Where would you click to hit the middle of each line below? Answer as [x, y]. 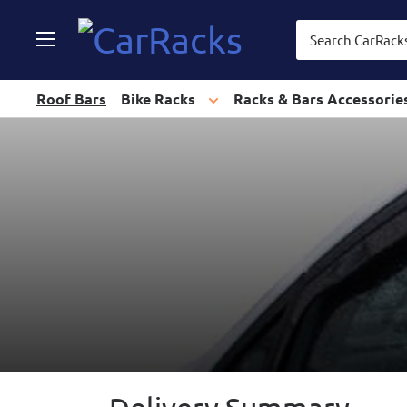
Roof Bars [71, 99]
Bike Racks [160, 99]
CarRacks [152, 39]
